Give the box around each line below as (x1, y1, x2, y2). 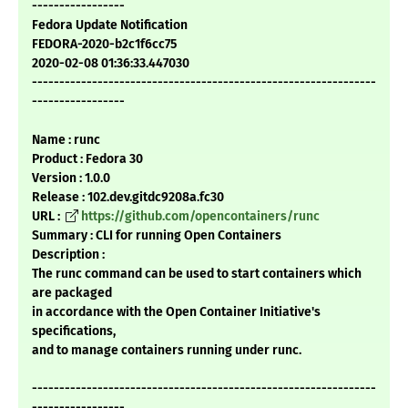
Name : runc (32, 132, 100, 148)
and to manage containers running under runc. (32, 342, 301, 359)
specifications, (32, 323, 116, 340)
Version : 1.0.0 (32, 170, 110, 187)
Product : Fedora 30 (32, 151, 143, 168)
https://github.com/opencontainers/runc (81, 209, 320, 225)
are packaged (32, 285, 112, 301)
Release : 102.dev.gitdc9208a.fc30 (32, 189, 224, 206)
